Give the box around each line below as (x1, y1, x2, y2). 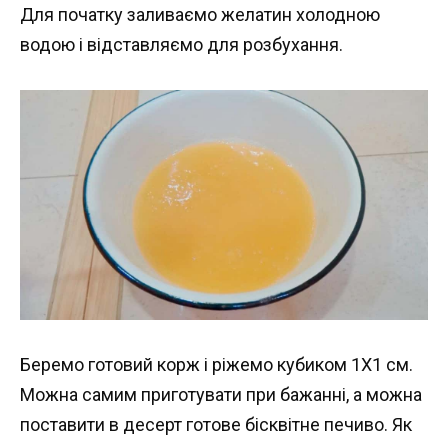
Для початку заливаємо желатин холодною (20, 3, 380, 25)
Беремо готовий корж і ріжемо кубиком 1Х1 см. (20, 354, 413, 376)
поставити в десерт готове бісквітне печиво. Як (20, 414, 412, 436)
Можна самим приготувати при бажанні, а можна (20, 384, 422, 406)
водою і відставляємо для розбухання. (20, 33, 343, 55)
